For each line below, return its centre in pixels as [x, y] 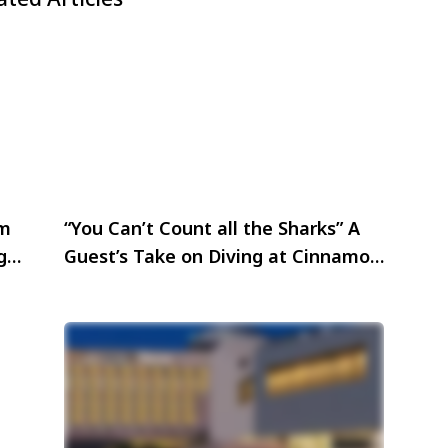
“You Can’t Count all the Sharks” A [212, 228]
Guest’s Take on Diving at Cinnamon [222, 256]
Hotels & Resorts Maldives [180, 284]
